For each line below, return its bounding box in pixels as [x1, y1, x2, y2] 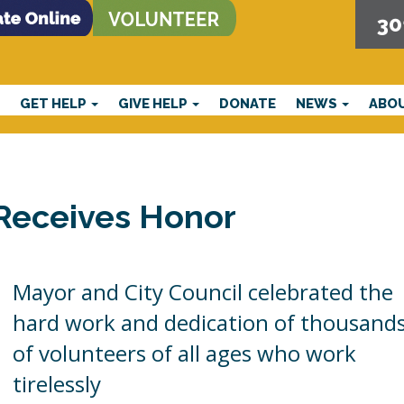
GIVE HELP [118, 95, 191, 111]
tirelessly [13, 368, 102, 399]
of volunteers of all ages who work [13, 337, 357, 368]
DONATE [219, 95, 277, 111]
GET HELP [20, 95, 90, 111]
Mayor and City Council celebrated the [13, 276, 394, 307]
